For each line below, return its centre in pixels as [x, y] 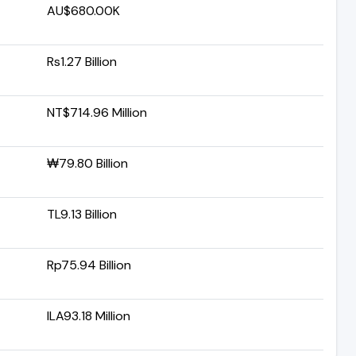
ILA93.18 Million [89, 315]
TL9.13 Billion [82, 214]
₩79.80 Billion [87, 163]
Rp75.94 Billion [89, 265]
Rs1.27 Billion [82, 61]
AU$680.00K [83, 10]
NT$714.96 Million [97, 112]
